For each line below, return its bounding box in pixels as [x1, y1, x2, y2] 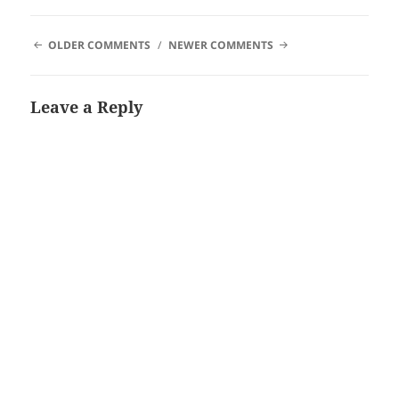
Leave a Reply [30, 95, 143, 118]
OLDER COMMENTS [47, 37, 151, 53]
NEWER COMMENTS [168, 37, 274, 53]
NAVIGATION [29, 52, 101, 68]
